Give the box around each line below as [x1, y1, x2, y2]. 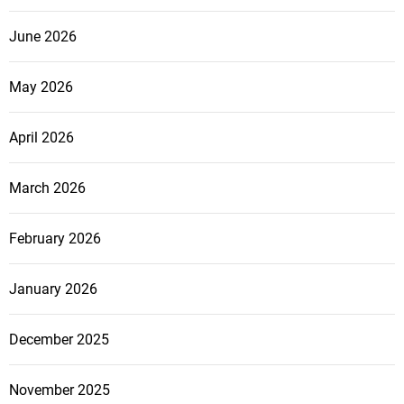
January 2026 [9, 280, 97, 298]
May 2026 [9, 78, 73, 96]
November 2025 [9, 381, 110, 399]
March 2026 [9, 179, 86, 197]
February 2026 [9, 230, 101, 248]
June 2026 [9, 28, 77, 46]
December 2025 [9, 331, 109, 349]
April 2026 [9, 129, 74, 147]
